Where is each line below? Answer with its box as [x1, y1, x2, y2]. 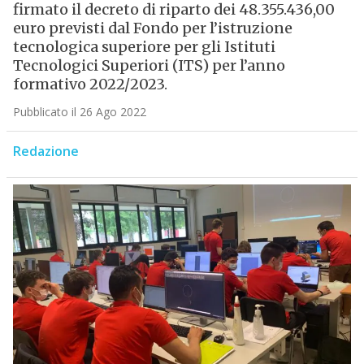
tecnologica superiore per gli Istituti [12, 37, 275, 57]
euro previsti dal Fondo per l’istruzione [12, 19, 292, 38]
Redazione [12, 142, 79, 161]
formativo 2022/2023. [12, 75, 167, 94]
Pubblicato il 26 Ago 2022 [12, 104, 146, 120]
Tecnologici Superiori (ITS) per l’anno [12, 56, 285, 76]
